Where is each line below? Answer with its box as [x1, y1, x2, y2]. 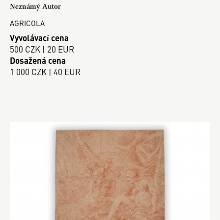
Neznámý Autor [10, 1, 61, 11]
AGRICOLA [10, 17, 45, 28]
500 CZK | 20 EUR [10, 43, 74, 55]
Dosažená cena [10, 55, 66, 67]
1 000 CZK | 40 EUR [10, 66, 81, 78]
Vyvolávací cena [10, 32, 69, 44]
